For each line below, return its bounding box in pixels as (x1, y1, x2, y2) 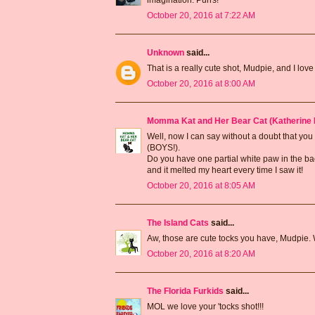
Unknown (147, 47, 184, 58)
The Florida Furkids (147, 285, 224, 296)
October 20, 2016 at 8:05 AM (147, 180, 255, 191)
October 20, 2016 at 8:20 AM (147, 248, 255, 259)
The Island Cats (147, 217, 209, 228)
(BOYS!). (147, 142, 180, 153)
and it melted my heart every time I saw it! (147, 165, 303, 175)
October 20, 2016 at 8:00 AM (147, 78, 255, 89)
